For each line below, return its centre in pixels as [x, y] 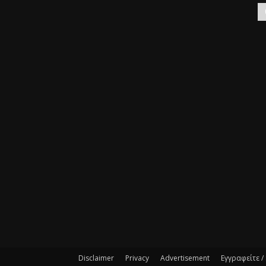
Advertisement [185, 258]
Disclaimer [96, 258]
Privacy [137, 258]
